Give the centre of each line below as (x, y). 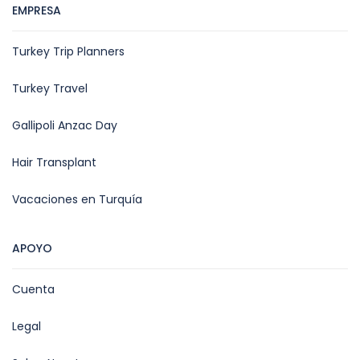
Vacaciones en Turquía (77, 200)
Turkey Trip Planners (68, 52)
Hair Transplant (54, 163)
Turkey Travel (50, 89)
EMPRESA (37, 11)
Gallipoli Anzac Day (65, 126)
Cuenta (33, 290)
